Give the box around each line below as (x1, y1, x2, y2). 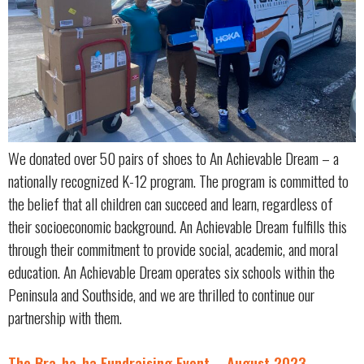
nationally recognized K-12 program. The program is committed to (8, 168, 349, 193)
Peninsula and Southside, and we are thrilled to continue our (8, 282, 314, 306)
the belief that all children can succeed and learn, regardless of (8, 191, 333, 215)
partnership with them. (8, 305, 122, 329)
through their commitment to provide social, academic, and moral (8, 236, 338, 261)
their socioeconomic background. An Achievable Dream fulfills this (8, 214, 347, 238)
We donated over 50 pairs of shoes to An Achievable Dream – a (8, 145, 339, 170)
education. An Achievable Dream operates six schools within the (8, 259, 335, 284)
